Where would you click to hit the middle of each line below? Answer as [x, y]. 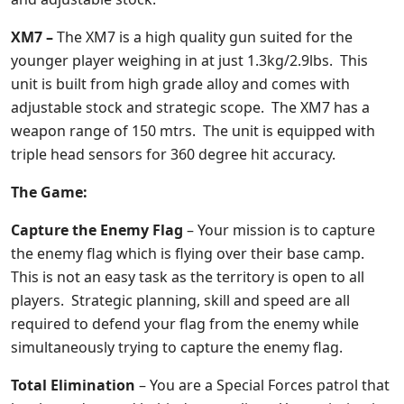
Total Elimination [73, 385]
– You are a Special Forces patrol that [262, 385]
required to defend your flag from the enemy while [185, 324]
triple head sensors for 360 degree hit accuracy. [173, 154]
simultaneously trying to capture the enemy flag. [177, 347]
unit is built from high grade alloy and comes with [180, 84]
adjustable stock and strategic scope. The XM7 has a [190, 107]
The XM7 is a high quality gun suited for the [205, 37]
